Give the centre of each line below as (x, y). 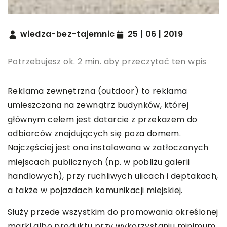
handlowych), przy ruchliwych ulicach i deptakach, (113, 176)
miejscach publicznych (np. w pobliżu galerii (99, 162)
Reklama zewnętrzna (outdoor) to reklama (98, 91)
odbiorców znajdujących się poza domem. (94, 134)
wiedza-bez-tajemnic (68, 34)
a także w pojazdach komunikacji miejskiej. (95, 191)
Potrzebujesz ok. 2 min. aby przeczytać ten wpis (107, 62)
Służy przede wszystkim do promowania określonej (113, 212)
